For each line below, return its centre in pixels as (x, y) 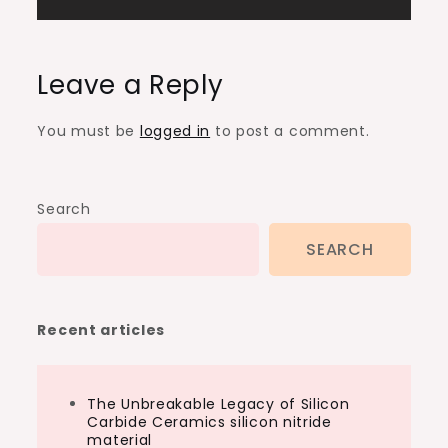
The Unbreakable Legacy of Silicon (218, 404)
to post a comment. (290, 131)
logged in (175, 131)
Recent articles (101, 330)
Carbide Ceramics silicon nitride (209, 422)
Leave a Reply (130, 85)
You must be (88, 131)
